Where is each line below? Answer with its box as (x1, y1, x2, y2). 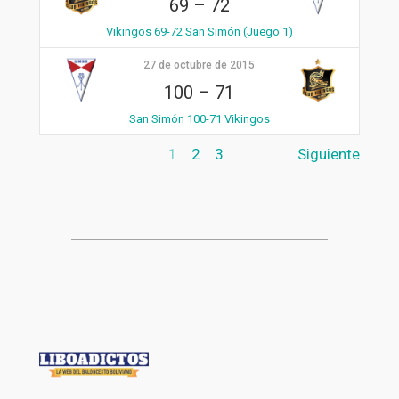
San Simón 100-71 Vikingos (128, 111, 270, 126)
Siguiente (297, 145, 361, 163)
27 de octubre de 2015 (143, 58, 256, 71)
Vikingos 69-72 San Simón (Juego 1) (105, 24, 293, 38)
